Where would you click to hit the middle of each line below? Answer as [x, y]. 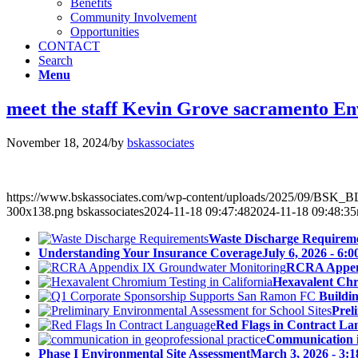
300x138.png [40, 211]
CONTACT [69, 46]
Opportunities [105, 32]
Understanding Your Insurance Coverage [150, 253]
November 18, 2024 [57, 142]
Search [56, 60]
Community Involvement [133, 17]
